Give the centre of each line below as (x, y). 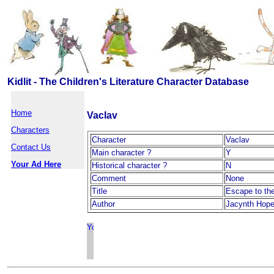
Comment (109, 178)
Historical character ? (129, 165)
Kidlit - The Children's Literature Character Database (128, 82)
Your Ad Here (36, 164)
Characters (30, 130)
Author (103, 204)
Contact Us (31, 147)
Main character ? (121, 153)
